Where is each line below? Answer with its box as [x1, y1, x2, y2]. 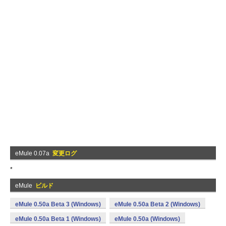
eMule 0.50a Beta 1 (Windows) [15, 215, 101, 222]
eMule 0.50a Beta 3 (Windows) [15, 201, 101, 208]
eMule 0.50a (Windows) [115, 215, 180, 222]
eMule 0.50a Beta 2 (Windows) [115, 201, 200, 208]
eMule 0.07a [15, 150, 52, 157]
